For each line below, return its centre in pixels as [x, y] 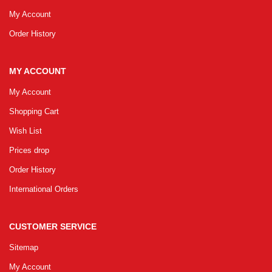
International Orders [44, 189]
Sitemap [24, 247]
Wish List [25, 131]
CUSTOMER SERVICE [53, 226]
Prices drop [29, 150]
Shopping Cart [34, 111]
